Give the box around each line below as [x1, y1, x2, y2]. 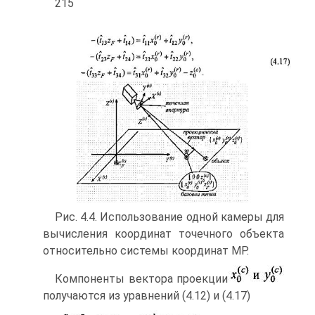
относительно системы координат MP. [43, 243, 249, 257]
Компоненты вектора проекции [55, 271, 228, 285]
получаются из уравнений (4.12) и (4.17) [43, 288, 250, 302]
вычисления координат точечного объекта [43, 226, 284, 240]
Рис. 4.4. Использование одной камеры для [55, 210, 284, 224]
